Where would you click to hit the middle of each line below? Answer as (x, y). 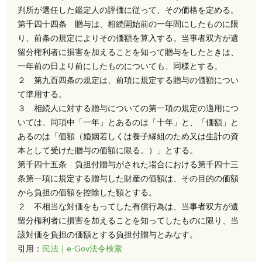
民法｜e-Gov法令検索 (82, 248)
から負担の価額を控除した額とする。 (87, 192)
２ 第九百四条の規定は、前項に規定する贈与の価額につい (128, 80)
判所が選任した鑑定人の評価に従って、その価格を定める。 (128, 9)
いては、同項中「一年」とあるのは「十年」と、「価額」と (128, 122)
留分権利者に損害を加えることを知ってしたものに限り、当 (128, 220)
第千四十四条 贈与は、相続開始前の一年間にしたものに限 (128, 23)
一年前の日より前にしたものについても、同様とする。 (120, 65)
